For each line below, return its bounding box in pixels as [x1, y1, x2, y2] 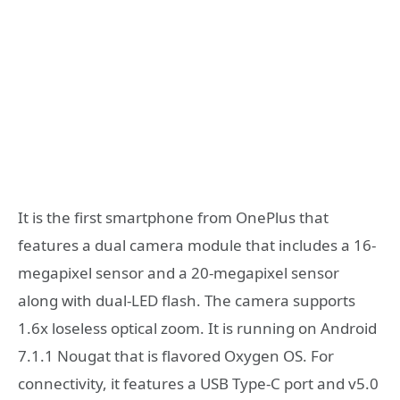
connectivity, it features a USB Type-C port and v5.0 [18, 372, 379, 394]
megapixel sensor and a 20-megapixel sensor [18, 262, 339, 283]
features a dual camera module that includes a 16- [18, 234, 376, 255]
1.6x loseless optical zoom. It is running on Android [18, 317, 377, 338]
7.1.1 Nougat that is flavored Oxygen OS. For [18, 345, 334, 366]
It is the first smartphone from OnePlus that [18, 206, 329, 228]
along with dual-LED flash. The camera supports [18, 289, 355, 311]
